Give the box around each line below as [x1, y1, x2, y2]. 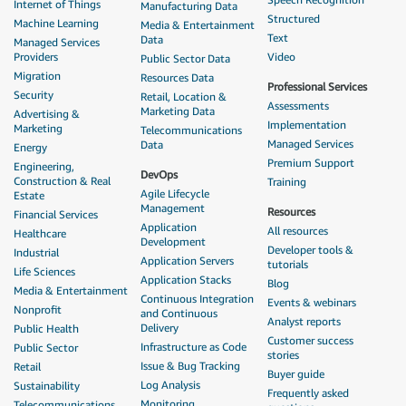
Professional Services [267, 79, 367, 93]
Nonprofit [14, 302, 62, 316]
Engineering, [14, 159, 74, 173]
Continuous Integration [140, 291, 254, 305]
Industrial [14, 245, 59, 259]
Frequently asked [267, 385, 349, 400]
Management [140, 200, 205, 215]
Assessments [267, 98, 329, 112]
